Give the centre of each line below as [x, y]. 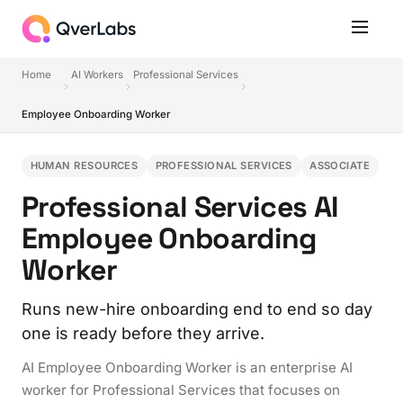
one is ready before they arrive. [143, 333]
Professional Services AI [180, 206]
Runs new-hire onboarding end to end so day [197, 309]
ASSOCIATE [340, 165]
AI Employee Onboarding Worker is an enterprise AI [187, 367]
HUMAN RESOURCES [84, 165]
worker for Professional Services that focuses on [181, 390]
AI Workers [98, 75]
